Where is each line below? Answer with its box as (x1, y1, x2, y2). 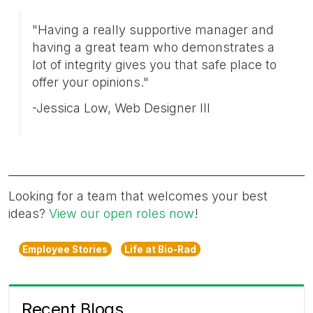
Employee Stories (22, 244, 108, 256)
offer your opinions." (32, 74, 149, 89)
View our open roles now (49, 205, 194, 221)
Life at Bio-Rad (124, 244, 197, 256)
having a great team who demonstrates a (32, 39, 275, 54)
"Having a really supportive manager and (32, 22, 274, 37)
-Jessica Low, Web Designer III (32, 101, 214, 116)
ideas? (8, 205, 49, 221)
